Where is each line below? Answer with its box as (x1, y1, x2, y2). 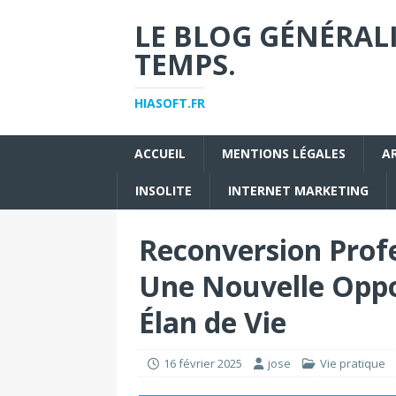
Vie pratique (320, 355, 385, 371)
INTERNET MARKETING (228, 182, 369, 199)
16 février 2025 (164, 355, 242, 371)
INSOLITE (135, 182, 192, 199)
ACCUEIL (134, 145, 186, 162)
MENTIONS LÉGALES (222, 145, 346, 162)
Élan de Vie (139, 303, 286, 341)
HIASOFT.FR (134, 95, 205, 111)
